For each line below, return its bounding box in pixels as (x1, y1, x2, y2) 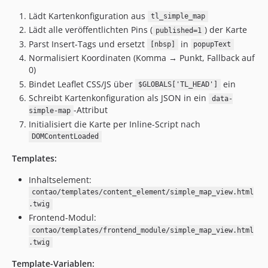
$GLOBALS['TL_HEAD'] (138, 80, 218, 89)
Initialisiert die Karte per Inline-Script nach (29, 118, 200, 130)
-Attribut (73, 104, 108, 115)
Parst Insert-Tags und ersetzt (29, 38, 147, 50)
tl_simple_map (150, 12, 205, 21)
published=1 (155, 26, 202, 35)
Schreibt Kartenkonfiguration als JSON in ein (29, 92, 209, 103)
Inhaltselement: (29, 173, 92, 185)
